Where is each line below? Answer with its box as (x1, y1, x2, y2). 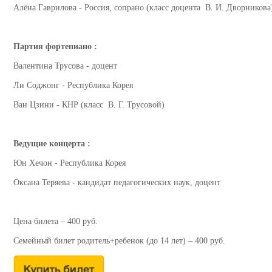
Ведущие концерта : (13, 139, 90, 149)
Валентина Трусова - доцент (13, 61, 117, 71)
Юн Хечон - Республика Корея (13, 158, 126, 168)
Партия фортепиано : (13, 42, 97, 52)
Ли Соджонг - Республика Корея (13, 81, 133, 90)
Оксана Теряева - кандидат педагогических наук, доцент (13, 178, 220, 188)
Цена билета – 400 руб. (13, 217, 98, 226)
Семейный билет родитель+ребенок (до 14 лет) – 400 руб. (13, 236, 225, 246)
